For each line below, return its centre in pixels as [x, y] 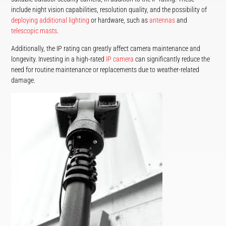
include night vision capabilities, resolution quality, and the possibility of [109, 9]
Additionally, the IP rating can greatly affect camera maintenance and [106, 48]
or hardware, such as [120, 20]
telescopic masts [34, 31]
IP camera [120, 59]
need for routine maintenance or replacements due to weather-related [105, 69]
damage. [23, 80]
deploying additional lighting [50, 20]
